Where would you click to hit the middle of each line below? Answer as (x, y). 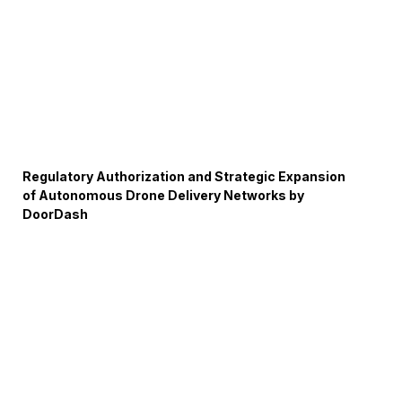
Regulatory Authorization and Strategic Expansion (184, 176)
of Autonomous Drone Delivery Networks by (164, 195)
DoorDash (56, 214)
